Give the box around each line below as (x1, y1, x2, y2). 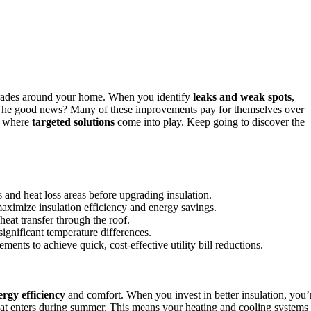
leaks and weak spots (193, 91, 292, 103)
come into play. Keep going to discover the (115, 116, 305, 128)
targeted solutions (32, 116, 115, 128)
